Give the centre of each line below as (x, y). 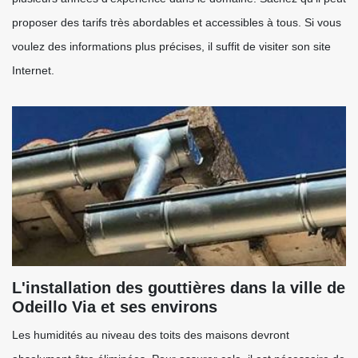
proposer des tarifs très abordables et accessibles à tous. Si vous (177, 22)
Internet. (33, 70)
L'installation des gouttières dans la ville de (179, 288)
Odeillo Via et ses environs (115, 307)
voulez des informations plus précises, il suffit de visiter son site (171, 46)
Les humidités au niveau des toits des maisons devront (151, 335)
